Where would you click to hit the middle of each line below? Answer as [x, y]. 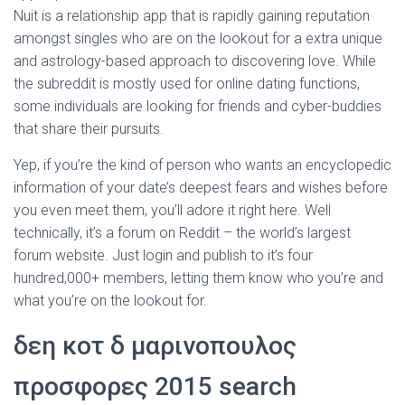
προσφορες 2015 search [155, 386]
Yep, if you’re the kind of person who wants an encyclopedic [202, 165]
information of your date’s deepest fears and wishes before [201, 188]
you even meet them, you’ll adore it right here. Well [172, 210]
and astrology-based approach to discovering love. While [195, 61]
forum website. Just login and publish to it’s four [163, 255]
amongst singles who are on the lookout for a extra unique [198, 38]
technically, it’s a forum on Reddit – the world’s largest [182, 233]
